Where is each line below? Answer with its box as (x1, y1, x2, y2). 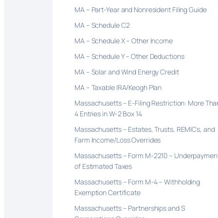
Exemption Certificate (74, 187, 142, 197)
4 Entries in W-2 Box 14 (74, 109, 142, 118)
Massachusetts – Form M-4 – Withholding (74, 177, 200, 186)
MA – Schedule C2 (74, 20, 130, 30)
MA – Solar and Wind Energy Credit (74, 67, 182, 76)
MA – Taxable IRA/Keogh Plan (74, 82, 163, 92)
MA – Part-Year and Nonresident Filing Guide (74, 4, 207, 14)
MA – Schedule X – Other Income (74, 36, 174, 45)
